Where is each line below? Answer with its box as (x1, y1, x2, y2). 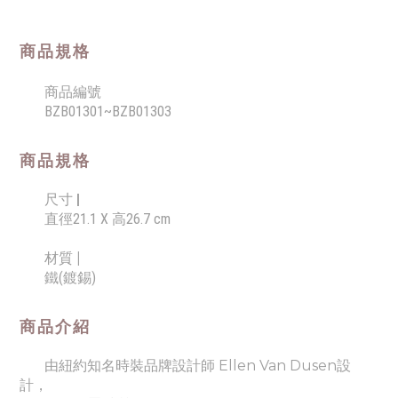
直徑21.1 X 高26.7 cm (44, 211, 171, 227)
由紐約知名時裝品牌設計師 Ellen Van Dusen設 (44, 357, 351, 374)
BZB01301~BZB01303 (44, 103, 171, 120)
